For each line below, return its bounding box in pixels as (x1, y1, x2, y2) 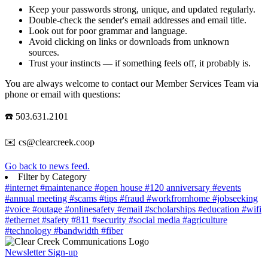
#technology (5, 225, 54, 236)
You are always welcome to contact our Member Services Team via (5, 78, 258, 89)
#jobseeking (212, 193, 258, 203)
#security (92, 214, 129, 225)
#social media (129, 214, 182, 225)
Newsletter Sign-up (5, 246, 78, 257)
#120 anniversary (145, 182, 212, 193)
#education (198, 203, 242, 214)
